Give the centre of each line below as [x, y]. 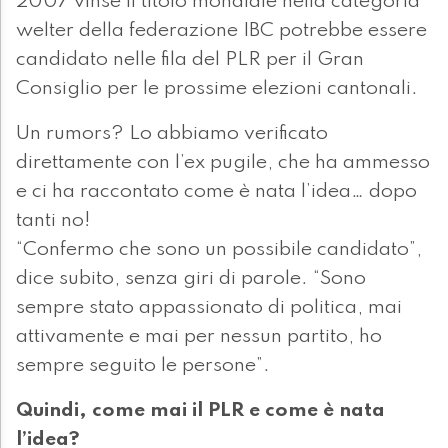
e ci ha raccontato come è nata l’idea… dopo [216, 192]
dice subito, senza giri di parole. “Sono [191, 279]
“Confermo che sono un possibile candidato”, [219, 250]
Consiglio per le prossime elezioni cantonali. [217, 89]
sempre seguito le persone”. [143, 366]
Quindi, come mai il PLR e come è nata [200, 411]
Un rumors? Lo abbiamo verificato [172, 134]
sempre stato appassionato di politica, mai [209, 308]
